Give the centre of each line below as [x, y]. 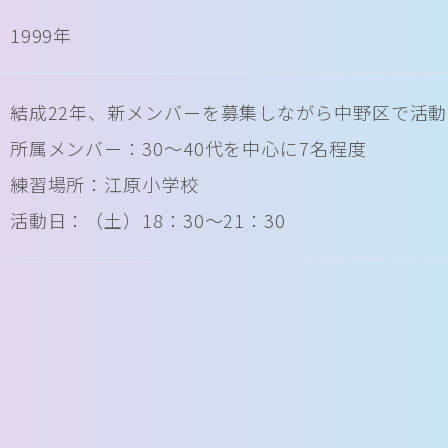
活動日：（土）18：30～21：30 [147, 220]
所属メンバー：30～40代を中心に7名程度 [188, 148]
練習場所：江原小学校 [104, 184]
